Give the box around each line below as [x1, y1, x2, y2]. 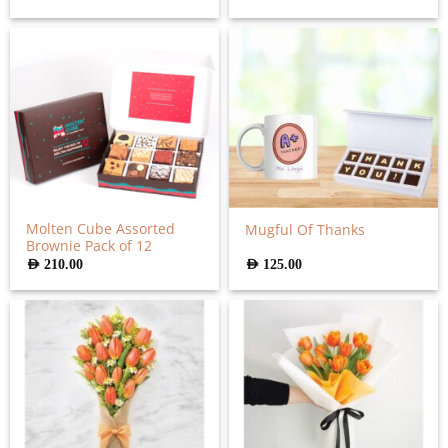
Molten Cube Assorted [26, 219, 176, 239]
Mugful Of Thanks [245, 219, 366, 239]
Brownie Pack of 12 [26, 236, 153, 256]
